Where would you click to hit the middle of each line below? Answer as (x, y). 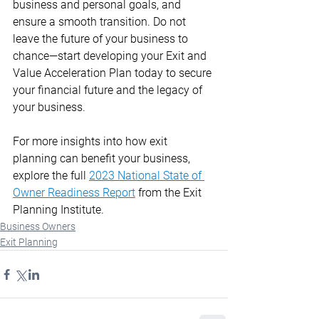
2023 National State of (147, 176)
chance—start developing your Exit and (111, 56)
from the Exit (170, 193)
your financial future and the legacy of (109, 90)
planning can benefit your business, (103, 158)
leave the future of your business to (102, 39)
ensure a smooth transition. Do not (101, 22)
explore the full (51, 176)
